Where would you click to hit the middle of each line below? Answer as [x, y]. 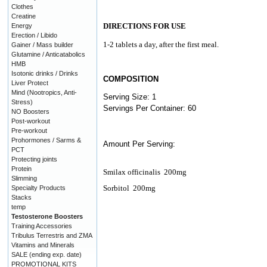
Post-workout [31, 121]
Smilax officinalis [132, 172]
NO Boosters [30, 111]
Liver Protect [30, 83]
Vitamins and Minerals [43, 245]
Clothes [22, 6]
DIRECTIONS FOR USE [145, 26]
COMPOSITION [131, 79]
